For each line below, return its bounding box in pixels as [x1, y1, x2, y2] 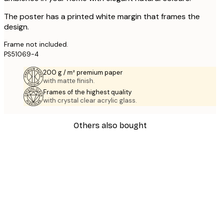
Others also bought [73, 120, 147, 130]
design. [4, 22, 29, 32]
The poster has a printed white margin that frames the [4, 11, 200, 22]
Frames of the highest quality [43, 88, 132, 97]
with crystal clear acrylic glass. [43, 96, 137, 105]
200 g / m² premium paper [43, 68, 123, 77]
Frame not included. [4, 40, 68, 49]
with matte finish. [43, 77, 95, 85]
